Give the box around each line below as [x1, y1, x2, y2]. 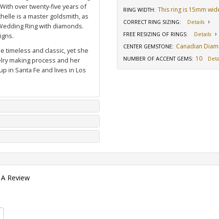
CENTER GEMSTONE [123, 43, 172, 50]
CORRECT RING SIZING [123, 19, 179, 25]
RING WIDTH [123, 6, 154, 13]
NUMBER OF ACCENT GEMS [123, 55, 192, 62]
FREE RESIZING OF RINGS [123, 31, 186, 38]
